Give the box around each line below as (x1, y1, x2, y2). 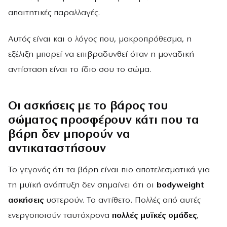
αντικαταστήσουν (8, 142, 106, 155)
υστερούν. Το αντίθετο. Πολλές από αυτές (44, 196, 201, 205)
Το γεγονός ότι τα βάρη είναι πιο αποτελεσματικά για (8, 166, 210, 175)
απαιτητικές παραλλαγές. (8, 9, 100, 18)
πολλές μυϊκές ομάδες (112, 211, 197, 220)
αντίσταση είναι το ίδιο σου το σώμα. (8, 65, 152, 74)
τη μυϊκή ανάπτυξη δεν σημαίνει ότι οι (8, 181, 154, 190)
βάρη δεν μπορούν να (8, 128, 130, 141)
